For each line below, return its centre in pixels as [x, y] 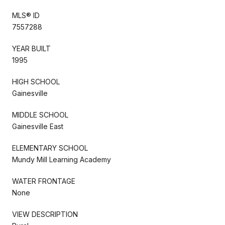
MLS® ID [26, 15]
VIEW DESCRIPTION [45, 214]
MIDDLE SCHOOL [40, 115]
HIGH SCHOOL [36, 81]
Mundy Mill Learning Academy [62, 159]
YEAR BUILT [31, 48]
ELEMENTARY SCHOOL [50, 148]
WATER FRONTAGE [44, 181]
